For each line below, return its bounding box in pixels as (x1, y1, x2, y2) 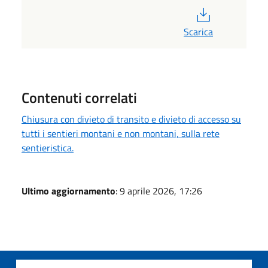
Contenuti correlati (22, 86, 137, 108)
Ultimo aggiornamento (22, 183, 115, 198)
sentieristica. (22, 140, 74, 155)
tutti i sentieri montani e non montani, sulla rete (22, 126, 220, 141)
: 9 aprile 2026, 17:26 (115, 183, 202, 198)
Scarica (184, 24, 213, 39)
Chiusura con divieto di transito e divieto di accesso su (22, 111, 241, 126)
